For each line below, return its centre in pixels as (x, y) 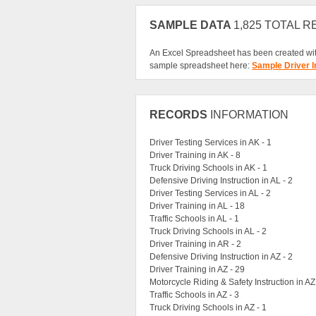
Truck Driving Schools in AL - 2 (208, 232)
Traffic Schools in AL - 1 (194, 219)
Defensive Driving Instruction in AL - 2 (221, 181)
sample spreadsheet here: (201, 66)
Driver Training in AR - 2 (195, 244)
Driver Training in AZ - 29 (197, 270)
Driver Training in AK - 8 (195, 156)
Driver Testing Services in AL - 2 (210, 194)
